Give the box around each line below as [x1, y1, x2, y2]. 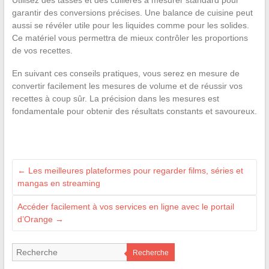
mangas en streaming [17, 178, 100, 189]
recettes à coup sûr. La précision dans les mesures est [11, 94, 219, 104]
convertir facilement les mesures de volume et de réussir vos [11, 81, 243, 91]
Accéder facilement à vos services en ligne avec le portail [17, 202, 234, 212]
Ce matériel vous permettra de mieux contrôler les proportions [11, 33, 248, 43]
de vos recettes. [11, 46, 73, 56]
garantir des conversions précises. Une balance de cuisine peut [11, 8, 253, 18]
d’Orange [17, 214, 55, 225]
